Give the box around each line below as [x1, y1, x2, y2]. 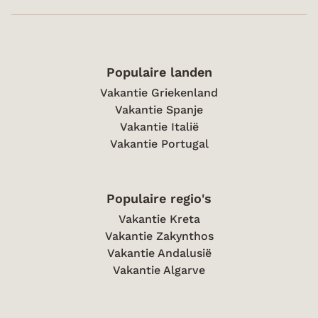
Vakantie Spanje [115, 103, 203, 116]
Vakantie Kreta [118, 212, 200, 226]
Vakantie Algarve [113, 263, 205, 277]
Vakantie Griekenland [100, 86, 218, 99]
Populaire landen [106, 65, 212, 79]
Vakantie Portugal [109, 137, 209, 150]
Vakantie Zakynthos [104, 229, 214, 243]
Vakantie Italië [119, 120, 199, 133]
